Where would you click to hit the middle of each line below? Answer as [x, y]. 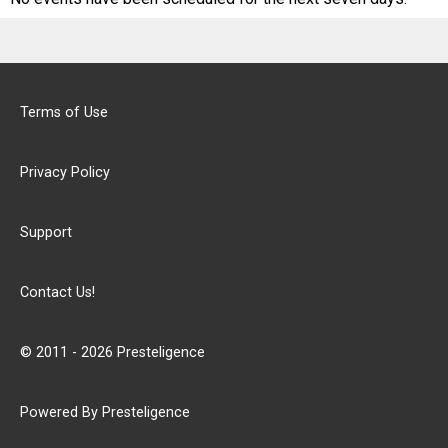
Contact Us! [57, 292]
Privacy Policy [65, 172]
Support [46, 232]
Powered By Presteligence [105, 412]
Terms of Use [64, 112]
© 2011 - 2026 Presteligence [112, 352]
